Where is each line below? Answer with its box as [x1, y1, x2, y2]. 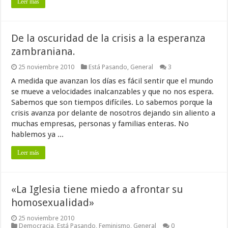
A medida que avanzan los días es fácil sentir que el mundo [11, 76, 214, 85]
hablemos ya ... [11, 130, 64, 139]
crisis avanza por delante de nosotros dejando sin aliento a [11, 108, 216, 118]
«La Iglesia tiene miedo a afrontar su [11, 183, 184, 195]
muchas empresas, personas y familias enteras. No [11, 119, 189, 128]
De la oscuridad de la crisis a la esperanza [11, 32, 206, 44]
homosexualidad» [11, 196, 95, 209]
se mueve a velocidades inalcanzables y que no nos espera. [11, 87, 214, 96]
